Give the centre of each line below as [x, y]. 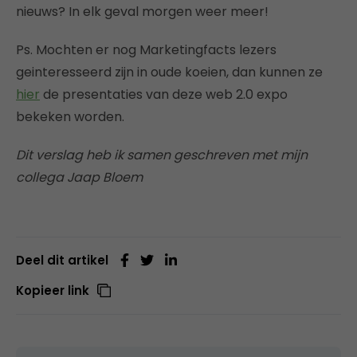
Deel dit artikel [62, 260]
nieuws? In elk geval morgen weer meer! [142, 11]
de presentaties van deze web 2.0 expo [164, 94]
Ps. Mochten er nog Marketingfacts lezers [146, 49]
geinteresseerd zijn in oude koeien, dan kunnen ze [169, 72]
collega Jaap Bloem [79, 177]
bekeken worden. [70, 116]
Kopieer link [53, 290]
